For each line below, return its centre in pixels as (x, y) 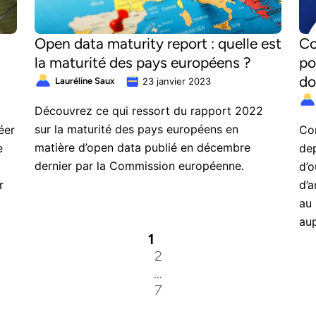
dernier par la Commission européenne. (139, 166)
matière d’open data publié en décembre (142, 147)
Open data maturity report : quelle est (158, 43)
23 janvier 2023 (177, 81)
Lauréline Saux (85, 81)
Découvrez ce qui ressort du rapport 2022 (149, 111)
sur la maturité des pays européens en (136, 129)
